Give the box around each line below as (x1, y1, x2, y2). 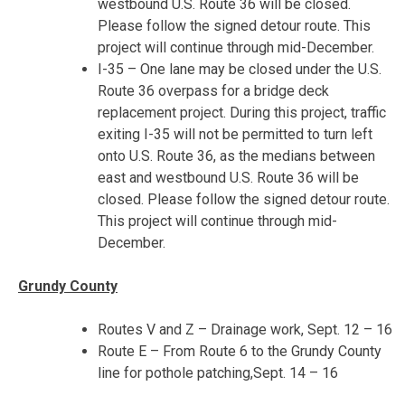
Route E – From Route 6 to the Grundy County (98, 342, 381, 360)
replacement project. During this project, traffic (98, 103, 386, 121)
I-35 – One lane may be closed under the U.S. (98, 60, 381, 78)
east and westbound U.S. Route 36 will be (98, 168, 359, 186)
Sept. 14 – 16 (253, 363, 338, 381)
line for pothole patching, (98, 363, 253, 381)
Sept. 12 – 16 (307, 320, 392, 338)
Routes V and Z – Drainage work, (98, 320, 307, 338)
